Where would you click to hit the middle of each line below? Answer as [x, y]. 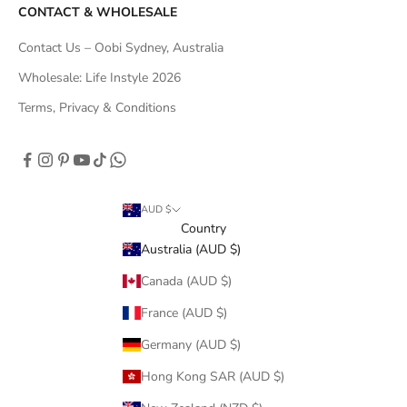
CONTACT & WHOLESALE [98, 13]
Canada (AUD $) [186, 282]
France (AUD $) [184, 313]
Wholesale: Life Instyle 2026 [99, 78]
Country [203, 229]
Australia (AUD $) [191, 250]
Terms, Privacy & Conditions [97, 108]
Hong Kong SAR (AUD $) [213, 377]
